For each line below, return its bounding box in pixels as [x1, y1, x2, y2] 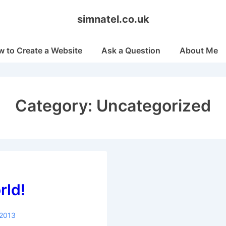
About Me [179, 45, 218, 55]
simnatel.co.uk [77, 13, 149, 25]
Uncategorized [96, 96, 211, 116]
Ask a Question [101, 45, 160, 55]
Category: [15, 96, 96, 116]
